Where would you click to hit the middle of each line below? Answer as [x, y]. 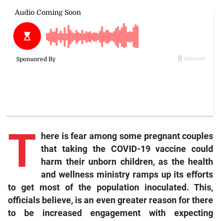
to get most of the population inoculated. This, [110, 188]
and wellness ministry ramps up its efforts [127, 175]
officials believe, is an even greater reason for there [110, 201]
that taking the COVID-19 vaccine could [127, 149]
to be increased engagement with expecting [110, 213]
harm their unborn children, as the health [127, 162]
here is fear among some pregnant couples [127, 136]
